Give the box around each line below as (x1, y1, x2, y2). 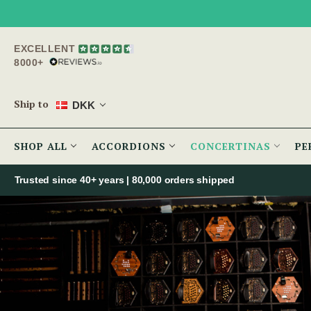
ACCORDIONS (92, 140, 169, 153)
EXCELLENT (14, 43, 76, 54)
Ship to (14, 97, 49, 111)
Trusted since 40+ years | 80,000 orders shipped (14, 174, 235, 186)
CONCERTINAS (190, 140, 274, 153)
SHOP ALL (14, 140, 71, 153)
